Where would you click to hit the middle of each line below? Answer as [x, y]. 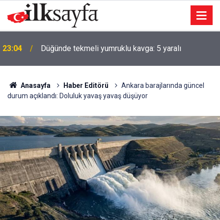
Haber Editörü [86, 85]
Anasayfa [35, 85]
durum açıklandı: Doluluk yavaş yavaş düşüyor [78, 96]
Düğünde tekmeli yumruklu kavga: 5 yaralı [111, 48]
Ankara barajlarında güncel [163, 85]
